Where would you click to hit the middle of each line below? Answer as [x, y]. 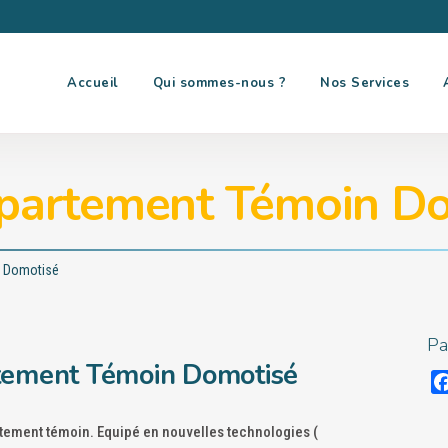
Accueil [93, 83]
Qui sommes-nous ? [219, 83]
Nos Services [364, 83]
